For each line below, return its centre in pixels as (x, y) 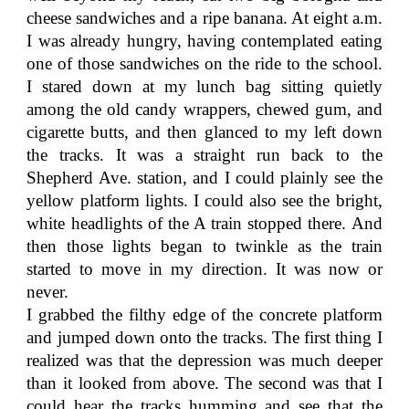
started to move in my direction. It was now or (204, 269)
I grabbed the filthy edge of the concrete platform (204, 315)
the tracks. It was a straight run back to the (204, 155)
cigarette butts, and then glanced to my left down (204, 132)
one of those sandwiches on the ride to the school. (204, 63)
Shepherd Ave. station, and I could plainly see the (204, 178)
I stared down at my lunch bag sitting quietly (204, 86)
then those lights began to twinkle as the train (204, 246)
